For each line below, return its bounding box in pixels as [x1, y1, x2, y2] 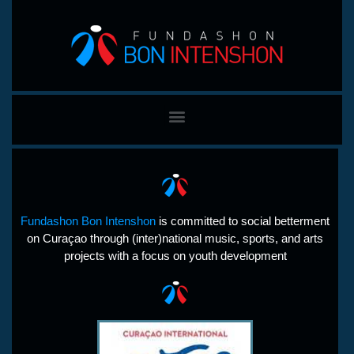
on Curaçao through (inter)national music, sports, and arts [27, 232, 323, 245]
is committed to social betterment [156, 214, 330, 228]
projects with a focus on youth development [63, 249, 287, 262]
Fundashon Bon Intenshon [21, 214, 156, 228]
